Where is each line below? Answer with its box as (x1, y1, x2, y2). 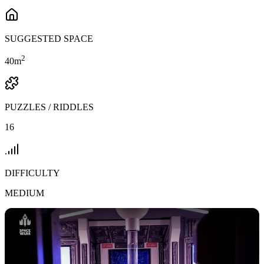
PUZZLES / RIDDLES (5, 101, 94, 112)
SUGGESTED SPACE (5, 33, 93, 44)
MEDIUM (5, 187, 44, 198)
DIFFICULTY (5, 167, 60, 178)
